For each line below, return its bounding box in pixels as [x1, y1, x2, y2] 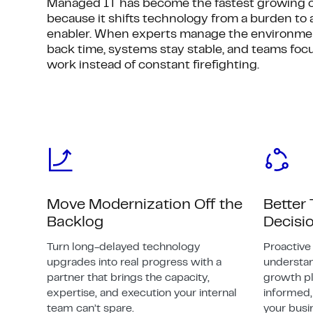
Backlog [47, 215, 104, 229]
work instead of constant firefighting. [47, 59, 260, 71]
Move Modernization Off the [47, 198, 243, 212]
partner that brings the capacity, [47, 272, 210, 283]
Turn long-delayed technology [47, 242, 201, 252]
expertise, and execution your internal [47, 288, 238, 298]
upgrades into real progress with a [47, 257, 222, 268]
